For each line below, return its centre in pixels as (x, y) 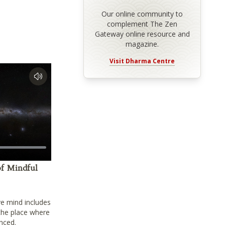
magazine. (142, 44)
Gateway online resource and (142, 34)
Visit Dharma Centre (142, 61)
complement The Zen (142, 24)
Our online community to (142, 14)
